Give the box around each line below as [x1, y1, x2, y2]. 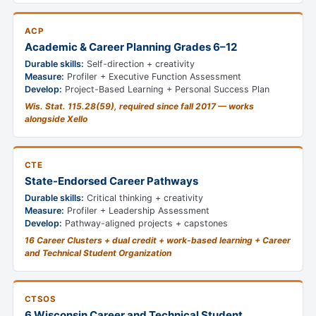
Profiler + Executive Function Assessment [64, 71, 241, 83]
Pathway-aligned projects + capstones [62, 218, 228, 229]
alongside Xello [25, 114, 87, 125]
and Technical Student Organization [25, 248, 171, 259]
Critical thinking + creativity [84, 193, 203, 204]
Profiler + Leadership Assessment [64, 205, 209, 217]
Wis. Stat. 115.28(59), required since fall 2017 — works [25, 101, 254, 112]
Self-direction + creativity [84, 59, 195, 70]
